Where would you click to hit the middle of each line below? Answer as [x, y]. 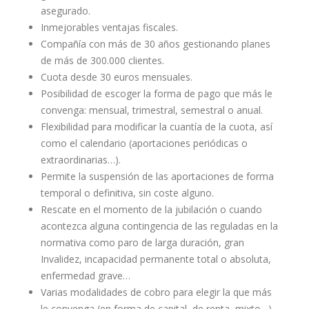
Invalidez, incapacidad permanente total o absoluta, [156, 259]
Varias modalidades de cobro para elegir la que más [156, 292]
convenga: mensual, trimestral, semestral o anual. [151, 110]
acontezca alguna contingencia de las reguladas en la [159, 226]
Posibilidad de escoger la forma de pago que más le [156, 93]
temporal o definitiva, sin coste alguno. [127, 193]
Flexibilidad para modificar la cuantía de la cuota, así [156, 127]
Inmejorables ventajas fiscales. [109, 27]
